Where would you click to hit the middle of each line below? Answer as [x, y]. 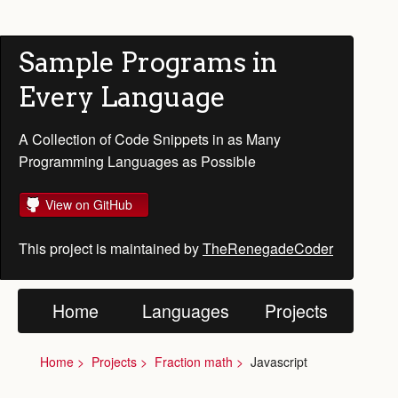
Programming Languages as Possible [137, 161]
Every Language [122, 97]
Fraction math [194, 362]
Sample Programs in [148, 62]
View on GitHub [89, 204]
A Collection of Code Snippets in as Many [150, 139]
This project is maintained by [111, 248]
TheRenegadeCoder [268, 248]
